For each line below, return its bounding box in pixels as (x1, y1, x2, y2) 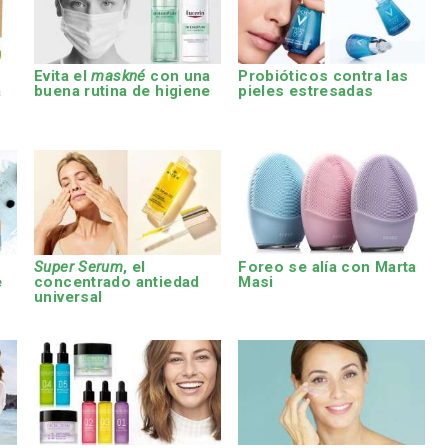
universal (34, 287, 103, 306)
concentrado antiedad (34, 272, 200, 291)
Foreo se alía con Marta (238, 257, 417, 276)
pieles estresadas (238, 82, 374, 101)
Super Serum (34, 257, 124, 276)
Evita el (34, 67, 92, 86)
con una (145, 67, 211, 86)
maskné (91, 67, 146, 86)
